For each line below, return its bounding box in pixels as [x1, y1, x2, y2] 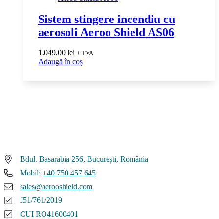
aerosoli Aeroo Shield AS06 [38, 25, 174, 39]
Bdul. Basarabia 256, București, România [20, 155, 148, 164]
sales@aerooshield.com [20, 182, 92, 191]
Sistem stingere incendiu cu [38, 12, 175, 25]
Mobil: [20, 169, 43, 177]
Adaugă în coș [38, 57, 83, 66]
